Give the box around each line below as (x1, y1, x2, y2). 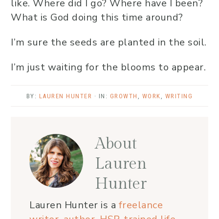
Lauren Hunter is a (29, 198, 119, 212)
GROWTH (109, 92, 138, 100)
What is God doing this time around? (11, 11, 183, 24)
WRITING (165, 92, 193, 100)
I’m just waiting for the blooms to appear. (11, 61, 206, 74)
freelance (118, 198, 163, 212)
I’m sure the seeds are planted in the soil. (11, 36, 207, 49)
